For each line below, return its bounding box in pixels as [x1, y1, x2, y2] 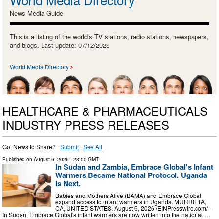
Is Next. [55, 177, 81, 189]
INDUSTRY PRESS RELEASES [2, 115, 169, 133]
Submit [60, 142, 79, 151]
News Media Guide [10, 8, 63, 18]
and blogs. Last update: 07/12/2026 [10, 40, 109, 50]
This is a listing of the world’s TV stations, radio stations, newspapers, [10, 31, 209, 41]
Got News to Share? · [2, 142, 60, 151]
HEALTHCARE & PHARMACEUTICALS [2, 102, 208, 119]
